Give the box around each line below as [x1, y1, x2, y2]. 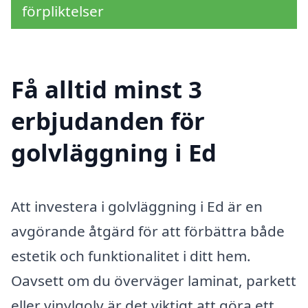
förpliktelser [22, 1, 104, 21]
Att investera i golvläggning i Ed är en [11, 196, 263, 216]
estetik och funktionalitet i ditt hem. [11, 245, 251, 265]
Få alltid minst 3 [11, 72, 202, 105]
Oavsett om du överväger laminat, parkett [11, 270, 296, 290]
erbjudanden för [11, 104, 205, 137]
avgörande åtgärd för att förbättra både [11, 221, 285, 241]
